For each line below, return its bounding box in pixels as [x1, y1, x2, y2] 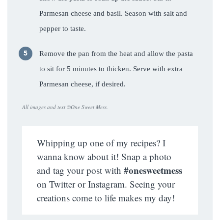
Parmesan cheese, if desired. [39, 80, 126, 88]
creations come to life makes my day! [37, 192, 175, 204]
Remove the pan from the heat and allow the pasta [39, 50, 193, 58]
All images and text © [22, 103, 71, 111]
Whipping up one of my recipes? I [37, 137, 165, 149]
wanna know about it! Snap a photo [37, 150, 171, 163]
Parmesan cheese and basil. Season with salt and [39, 9, 187, 18]
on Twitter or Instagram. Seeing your [37, 178, 175, 191]
